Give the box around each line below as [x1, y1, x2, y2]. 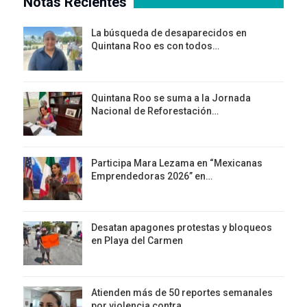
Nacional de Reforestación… [91, 106, 219, 117]
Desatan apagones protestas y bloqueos [91, 222, 272, 234]
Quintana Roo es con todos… [91, 40, 219, 52]
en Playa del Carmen [91, 235, 183, 247]
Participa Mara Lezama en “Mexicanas [91, 157, 262, 169]
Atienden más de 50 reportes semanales [91, 286, 273, 298]
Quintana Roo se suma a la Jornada [91, 93, 251, 104]
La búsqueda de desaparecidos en [91, 27, 247, 39]
